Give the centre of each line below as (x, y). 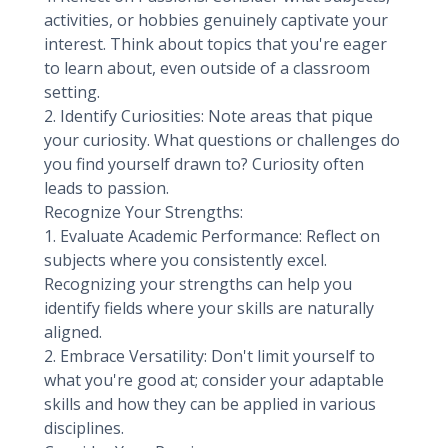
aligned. (73, 332)
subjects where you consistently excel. (185, 260)
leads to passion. (106, 188)
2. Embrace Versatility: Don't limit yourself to (209, 356)
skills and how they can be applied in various (210, 404)
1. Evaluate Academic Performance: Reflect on (212, 236)
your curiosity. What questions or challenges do (222, 140)
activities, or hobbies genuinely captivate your (216, 20)
